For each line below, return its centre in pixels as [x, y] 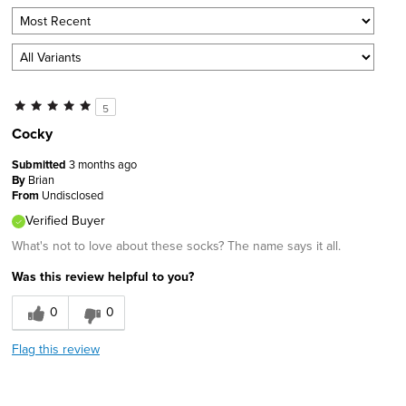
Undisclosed [72, 195]
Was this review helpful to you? [103, 277]
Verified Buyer [65, 221]
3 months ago [103, 164]
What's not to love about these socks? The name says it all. [176, 246]
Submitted [40, 165]
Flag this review [56, 349]
